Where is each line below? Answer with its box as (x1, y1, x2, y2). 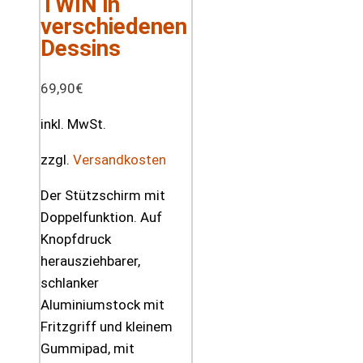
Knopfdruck (41, 230, 111, 247)
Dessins (41, 34, 121, 62)
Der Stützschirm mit (41, 186, 165, 203)
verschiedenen (41, 12, 187, 40)
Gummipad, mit (41, 340, 135, 357)
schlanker (41, 274, 99, 291)
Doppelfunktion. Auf (41, 208, 162, 225)
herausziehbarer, (41, 252, 140, 269)
